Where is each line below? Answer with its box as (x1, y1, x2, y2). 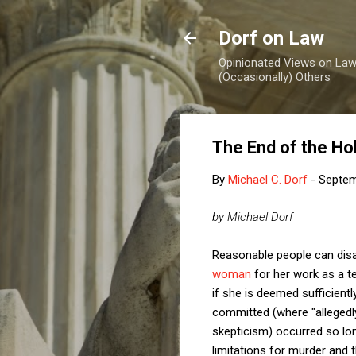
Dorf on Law (219, 27, 324, 49)
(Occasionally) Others (219, 70, 331, 84)
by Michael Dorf (212, 209, 293, 224)
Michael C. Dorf (228, 172, 308, 187)
